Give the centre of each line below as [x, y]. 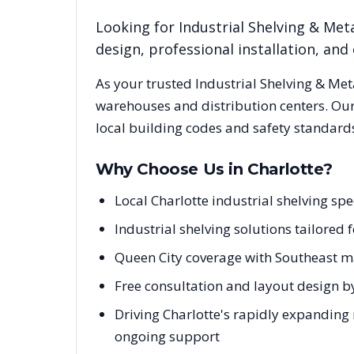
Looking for [137, 27]
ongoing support [167, 336]
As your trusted [145, 83]
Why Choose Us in [172, 169]
